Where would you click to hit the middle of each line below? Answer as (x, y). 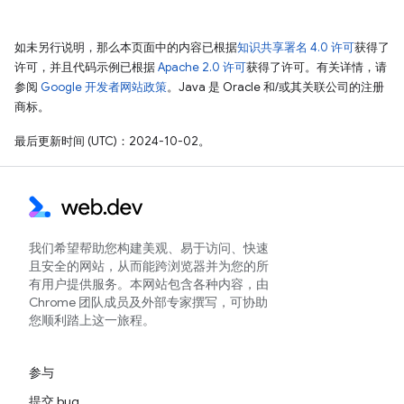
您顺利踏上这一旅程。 (92, 320)
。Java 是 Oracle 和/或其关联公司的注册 (275, 87)
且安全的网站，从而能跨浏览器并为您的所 (149, 266)
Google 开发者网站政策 (104, 87)
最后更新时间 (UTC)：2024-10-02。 (112, 141)
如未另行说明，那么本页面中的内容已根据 (126, 47)
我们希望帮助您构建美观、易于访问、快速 (149, 248)
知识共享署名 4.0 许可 (296, 47)
